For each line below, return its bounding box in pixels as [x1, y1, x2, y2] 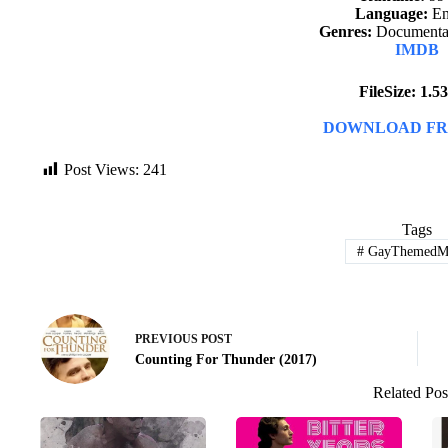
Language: [354, 5, 428, 22]
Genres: [318, 23, 372, 40]
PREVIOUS [135, 332, 201, 347]
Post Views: [64, 161, 139, 178]
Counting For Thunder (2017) [135, 352, 317, 368]
